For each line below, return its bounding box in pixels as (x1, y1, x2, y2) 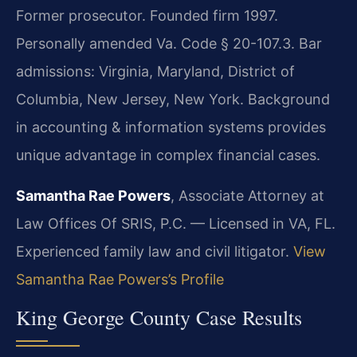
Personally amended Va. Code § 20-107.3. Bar (16, 35, 322, 53)
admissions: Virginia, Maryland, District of (16, 63, 295, 80)
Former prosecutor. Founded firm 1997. (16, 7, 278, 25)
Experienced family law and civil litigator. (16, 243, 293, 261)
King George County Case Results (16, 303, 302, 331)
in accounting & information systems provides (16, 119, 326, 136)
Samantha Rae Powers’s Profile (16, 271, 224, 288)
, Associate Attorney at (171, 187, 324, 205)
